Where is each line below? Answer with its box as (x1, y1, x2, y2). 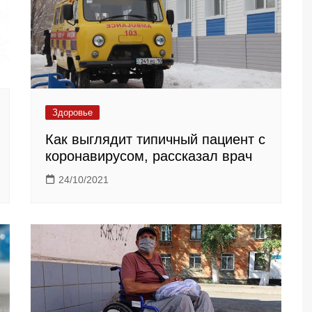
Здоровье (52, 107, 93, 118)
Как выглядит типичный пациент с (45, 131, 265, 147)
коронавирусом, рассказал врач (45, 148, 252, 164)
